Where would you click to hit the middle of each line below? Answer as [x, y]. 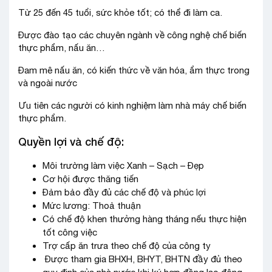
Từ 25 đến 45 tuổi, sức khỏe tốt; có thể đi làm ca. [120, 12]
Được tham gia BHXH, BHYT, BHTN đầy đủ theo [142, 259]
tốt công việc [70, 232]
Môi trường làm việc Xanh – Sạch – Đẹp [123, 165]
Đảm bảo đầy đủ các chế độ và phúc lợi [124, 192]
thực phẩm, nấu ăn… [62, 48]
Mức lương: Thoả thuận [92, 206]
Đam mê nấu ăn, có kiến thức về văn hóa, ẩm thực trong [134, 70]
